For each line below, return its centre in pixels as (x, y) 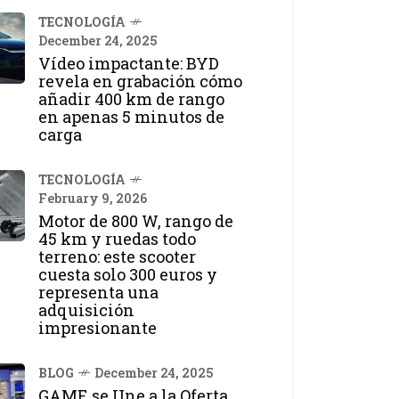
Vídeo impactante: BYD (129, 63)
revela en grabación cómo (140, 81)
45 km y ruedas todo (117, 238)
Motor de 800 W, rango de (136, 220)
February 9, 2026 (93, 198)
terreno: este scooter (117, 256)
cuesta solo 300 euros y (128, 274)
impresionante (98, 327)
